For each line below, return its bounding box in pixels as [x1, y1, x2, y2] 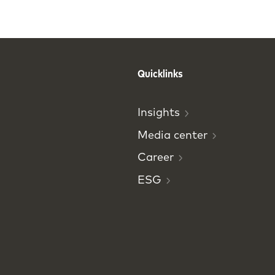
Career [137, 150, 174, 165]
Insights [137, 105, 180, 120]
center [174, 127, 207, 142]
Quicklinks [137, 66, 183, 80]
